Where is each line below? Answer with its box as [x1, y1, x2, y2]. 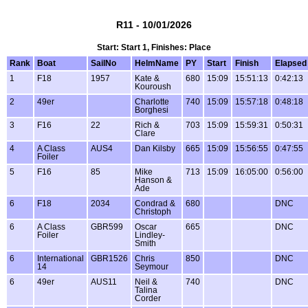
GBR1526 [91, 254, 128, 263]
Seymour [135, 262, 168, 271]
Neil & [135, 277, 157, 286]
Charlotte [135, 97, 169, 106]
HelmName [135, 58, 179, 67]
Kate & [135, 74, 159, 82]
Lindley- [135, 230, 165, 239]
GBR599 [91, 222, 123, 231]
